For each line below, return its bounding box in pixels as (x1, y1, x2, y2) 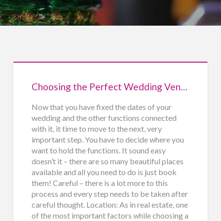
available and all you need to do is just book (31, 167, 177, 177)
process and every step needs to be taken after (31, 188, 188, 198)
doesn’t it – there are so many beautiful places (31, 156, 184, 166)
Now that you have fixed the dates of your (31, 102, 172, 111)
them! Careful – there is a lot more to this (31, 178, 168, 187)
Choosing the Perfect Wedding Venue (180, 80, 187, 92)
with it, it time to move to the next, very (31, 123, 162, 133)
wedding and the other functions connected (31, 112, 177, 122)
